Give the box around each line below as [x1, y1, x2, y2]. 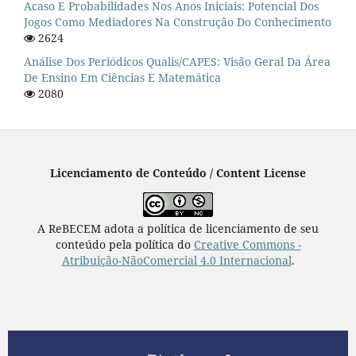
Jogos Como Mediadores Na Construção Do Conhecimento [24, 14, 331, 30]
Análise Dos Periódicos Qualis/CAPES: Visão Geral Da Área [24, 54, 331, 70]
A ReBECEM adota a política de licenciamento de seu [37, 221, 319, 237]
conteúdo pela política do [55, 237, 194, 253]
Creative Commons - [193, 237, 301, 253]
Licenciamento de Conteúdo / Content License [50, 165, 306, 181]
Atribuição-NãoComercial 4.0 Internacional [61, 253, 292, 269]
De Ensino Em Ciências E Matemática [24, 70, 221, 86]
